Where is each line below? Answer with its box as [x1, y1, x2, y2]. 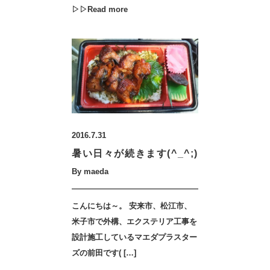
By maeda [72, 167, 108, 176]
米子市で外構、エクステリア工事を [72, 217, 197, 226]
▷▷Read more [72, 5, 128, 14]
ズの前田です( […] [72, 248, 136, 257]
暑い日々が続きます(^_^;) [72, 148, 198, 159]
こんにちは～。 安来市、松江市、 [72, 201, 192, 210]
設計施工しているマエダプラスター [72, 233, 197, 242]
